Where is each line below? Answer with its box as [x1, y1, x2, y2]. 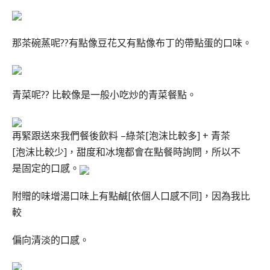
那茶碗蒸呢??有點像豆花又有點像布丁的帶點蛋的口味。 [12, 36, 252, 49]
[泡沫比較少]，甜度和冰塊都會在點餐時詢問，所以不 [12, 145, 240, 159]
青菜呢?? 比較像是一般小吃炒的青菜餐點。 [12, 88, 196, 102]
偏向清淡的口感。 [12, 233, 89, 246]
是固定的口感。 [12, 162, 80, 175]
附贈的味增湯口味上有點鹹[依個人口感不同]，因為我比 [12, 189, 250, 202]
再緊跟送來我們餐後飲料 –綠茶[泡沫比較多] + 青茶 [12, 129, 230, 143]
